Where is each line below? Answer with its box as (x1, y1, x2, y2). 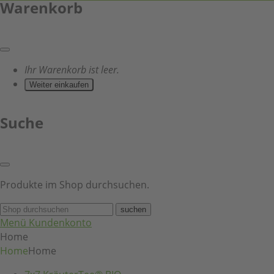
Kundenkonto (29, 216, 92, 230)
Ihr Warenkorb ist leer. (24, 63, 119, 77)
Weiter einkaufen (29, 80, 89, 90)
